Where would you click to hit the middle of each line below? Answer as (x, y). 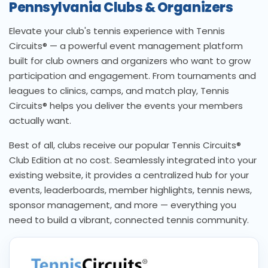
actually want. (40, 121)
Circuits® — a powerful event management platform (126, 46)
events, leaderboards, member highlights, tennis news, (130, 190)
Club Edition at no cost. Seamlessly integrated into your (133, 160)
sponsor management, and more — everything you (123, 205)
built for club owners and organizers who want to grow (130, 61)
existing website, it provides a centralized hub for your (129, 175)
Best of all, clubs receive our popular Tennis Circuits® (125, 145)
